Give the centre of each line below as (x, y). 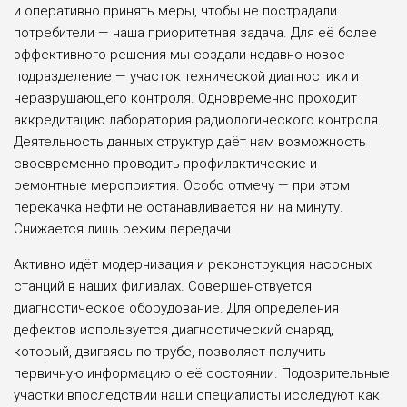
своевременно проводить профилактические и (165, 163)
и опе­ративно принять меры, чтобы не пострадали (175, 10)
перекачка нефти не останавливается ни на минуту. (179, 207)
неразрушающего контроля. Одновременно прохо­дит (185, 98)
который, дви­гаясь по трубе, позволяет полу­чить (170, 351)
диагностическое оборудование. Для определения (176, 308)
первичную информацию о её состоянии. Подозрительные (202, 373)
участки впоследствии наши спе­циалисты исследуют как (197, 395)
